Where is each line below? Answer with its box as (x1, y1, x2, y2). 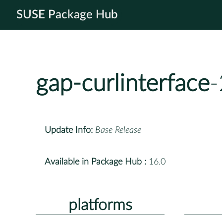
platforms (68, 197, 132, 213)
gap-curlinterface (36, 72, 210, 96)
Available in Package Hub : (45, 157, 146, 166)
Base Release (95, 125, 141, 135)
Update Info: (45, 125, 93, 135)
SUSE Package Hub (16, 9, 118, 21)
